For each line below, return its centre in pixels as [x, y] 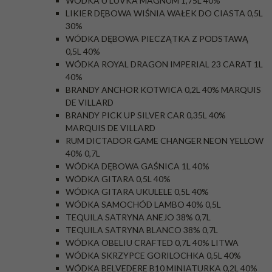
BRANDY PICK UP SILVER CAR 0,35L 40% [146, 115]
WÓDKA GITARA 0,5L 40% [118, 179]
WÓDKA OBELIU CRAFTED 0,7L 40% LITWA [152, 243]
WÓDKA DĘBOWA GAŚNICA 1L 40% [138, 166]
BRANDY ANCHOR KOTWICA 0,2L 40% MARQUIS [163, 90]
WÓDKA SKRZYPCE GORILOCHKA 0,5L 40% [153, 255]
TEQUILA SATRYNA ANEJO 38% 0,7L [138, 217]
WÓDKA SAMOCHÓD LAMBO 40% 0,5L [143, 204]
